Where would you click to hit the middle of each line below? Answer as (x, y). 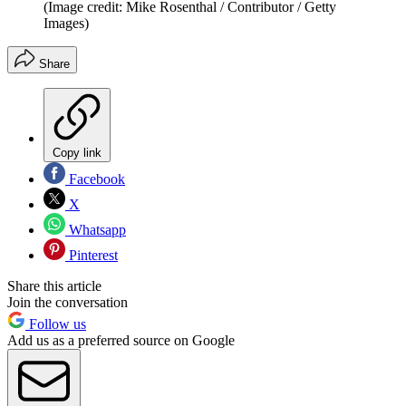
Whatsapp (96, 230)
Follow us (56, 324)
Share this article (54, 286)
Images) (66, 24)
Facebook (95, 179)
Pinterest (92, 256)
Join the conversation (68, 303)
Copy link (77, 153)
